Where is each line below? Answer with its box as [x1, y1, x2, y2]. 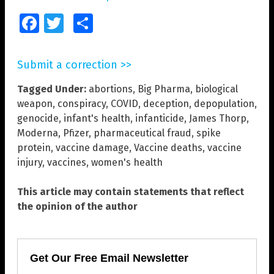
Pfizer [63, 127, 89, 139]
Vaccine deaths [134, 142, 202, 154]
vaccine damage [56, 142, 129, 154]
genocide [17, 113, 59, 125]
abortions [89, 83, 133, 95]
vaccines [47, 157, 86, 169]
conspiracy [57, 98, 106, 110]
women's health [91, 157, 163, 169]
